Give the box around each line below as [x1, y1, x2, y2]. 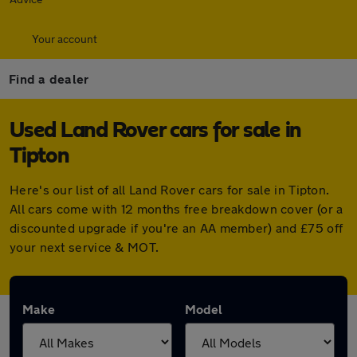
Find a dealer [9, 71, 89, 86]
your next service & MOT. [10, 239, 159, 254]
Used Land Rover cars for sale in [10, 120, 301, 142]
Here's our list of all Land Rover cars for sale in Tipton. [10, 182, 330, 197]
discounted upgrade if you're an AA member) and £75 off [10, 220, 343, 235]
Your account [32, 32, 97, 45]
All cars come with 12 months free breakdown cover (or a [10, 201, 343, 216]
